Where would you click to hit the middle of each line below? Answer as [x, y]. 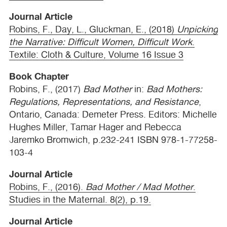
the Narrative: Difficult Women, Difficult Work [101, 42]
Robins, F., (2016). [47, 187]
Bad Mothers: [174, 89]
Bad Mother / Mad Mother [139, 187]
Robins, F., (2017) [46, 89]
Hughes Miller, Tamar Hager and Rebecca [95, 127]
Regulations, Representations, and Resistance [104, 102]
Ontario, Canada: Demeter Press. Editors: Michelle [113, 115]
